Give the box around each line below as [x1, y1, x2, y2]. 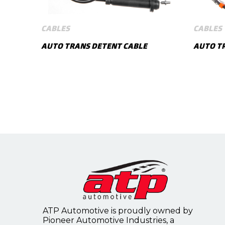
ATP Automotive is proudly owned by [43, 206, 193, 216]
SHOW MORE [88, 110, 131, 118]
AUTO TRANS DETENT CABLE [41, 41, 148, 52]
